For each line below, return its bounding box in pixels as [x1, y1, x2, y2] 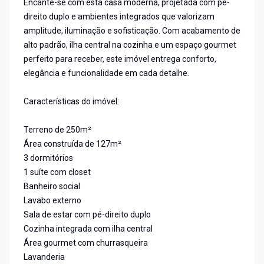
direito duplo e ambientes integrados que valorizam [24, 12, 214, 22]
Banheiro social [24, 181, 80, 192]
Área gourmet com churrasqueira [24, 238, 148, 248]
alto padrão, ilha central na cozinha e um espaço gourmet [24, 40, 236, 50]
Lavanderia [24, 252, 65, 262]
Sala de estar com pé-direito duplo [24, 210, 151, 220]
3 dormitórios [24, 153, 73, 163]
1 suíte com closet [24, 167, 91, 177]
